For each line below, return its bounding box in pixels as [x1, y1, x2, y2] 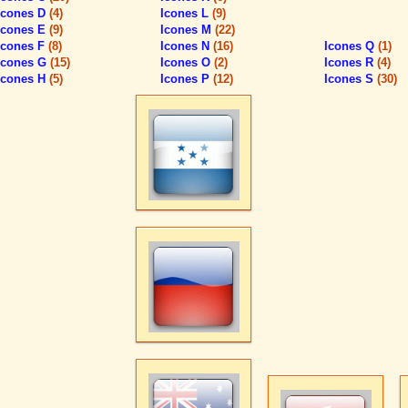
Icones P [160, 72, 213, 86]
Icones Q [324, 39, 378, 53]
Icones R [324, 56, 377, 69]
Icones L [160, 6, 212, 20]
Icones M [160, 23, 215, 36]
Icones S [324, 72, 377, 86]
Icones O [160, 56, 214, 69]
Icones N [160, 39, 213, 53]
